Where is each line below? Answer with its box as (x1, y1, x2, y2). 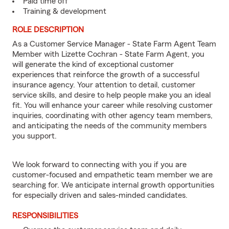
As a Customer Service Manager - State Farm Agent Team (12, 40, 216, 48)
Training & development (23, 7, 106, 15)
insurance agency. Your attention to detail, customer (12, 81, 195, 89)
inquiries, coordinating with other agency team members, (12, 111, 213, 120)
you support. (12, 132, 57, 140)
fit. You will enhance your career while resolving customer (12, 101, 213, 109)
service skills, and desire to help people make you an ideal (12, 91, 211, 99)
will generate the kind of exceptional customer (12, 60, 174, 68)
